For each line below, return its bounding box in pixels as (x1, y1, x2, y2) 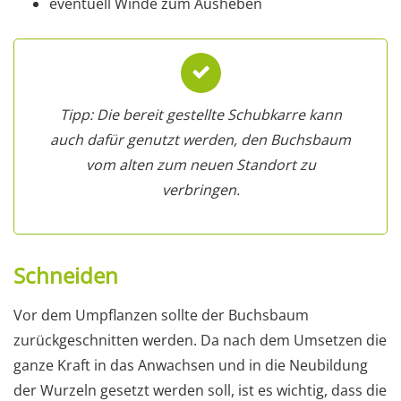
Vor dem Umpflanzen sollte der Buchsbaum (13, 304, 309, 325)
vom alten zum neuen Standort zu (85, 154, 316, 175)
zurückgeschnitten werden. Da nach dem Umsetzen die (13, 329, 387, 350)
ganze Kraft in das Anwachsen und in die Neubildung (13, 354, 368, 375)
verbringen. (161, 179, 240, 200)
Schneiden (13, 260, 118, 290)
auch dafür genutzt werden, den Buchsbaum (50, 129, 351, 149)
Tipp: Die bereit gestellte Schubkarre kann (59, 104, 342, 124)
